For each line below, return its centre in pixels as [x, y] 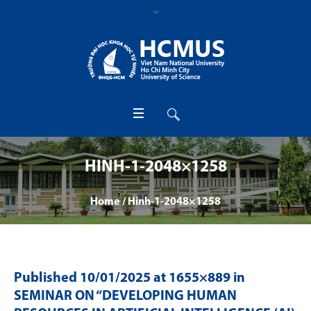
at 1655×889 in [198, 278]
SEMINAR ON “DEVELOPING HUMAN [125, 296]
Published [47, 278]
